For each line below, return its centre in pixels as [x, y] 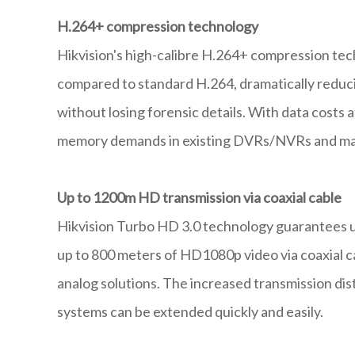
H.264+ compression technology [158, 27]
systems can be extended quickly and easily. [190, 312]
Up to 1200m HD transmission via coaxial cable [199, 198]
